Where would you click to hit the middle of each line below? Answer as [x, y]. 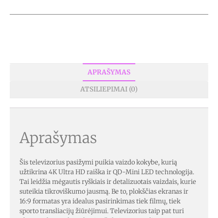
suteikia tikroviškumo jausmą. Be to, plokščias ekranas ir [104, 191]
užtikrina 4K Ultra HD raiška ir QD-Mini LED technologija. [107, 172]
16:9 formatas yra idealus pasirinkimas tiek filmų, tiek [100, 201]
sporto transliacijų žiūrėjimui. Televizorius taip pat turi [102, 211]
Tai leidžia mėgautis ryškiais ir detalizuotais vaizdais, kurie [108, 182]
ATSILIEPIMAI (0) [109, 89]
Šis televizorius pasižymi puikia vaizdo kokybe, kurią [98, 162]
